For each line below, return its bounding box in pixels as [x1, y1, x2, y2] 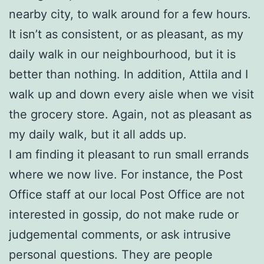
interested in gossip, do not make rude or [9, 207, 239, 222]
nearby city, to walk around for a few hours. [9, 6, 251, 21]
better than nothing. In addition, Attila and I [9, 67, 248, 81]
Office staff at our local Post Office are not [9, 187, 245, 202]
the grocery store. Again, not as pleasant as [9, 107, 252, 121]
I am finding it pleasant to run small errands [9, 147, 249, 161]
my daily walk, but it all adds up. [9, 127, 187, 141]
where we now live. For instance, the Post [9, 167, 243, 181]
